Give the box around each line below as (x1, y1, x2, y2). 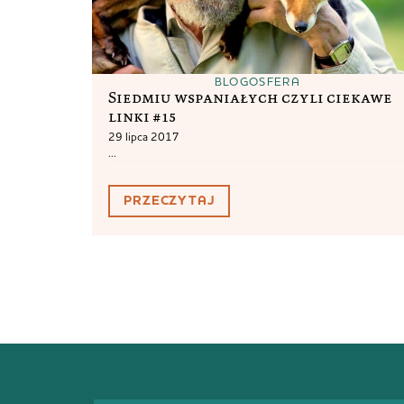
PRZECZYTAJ (124, 192, 216, 210)
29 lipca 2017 (108, 129, 180, 144)
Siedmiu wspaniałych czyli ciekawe (108, 87, 393, 108)
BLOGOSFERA (214, 74, 300, 89)
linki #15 (108, 106, 177, 127)
